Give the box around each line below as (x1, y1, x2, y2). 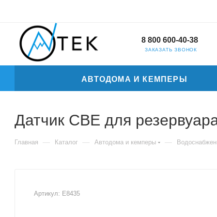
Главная (15, 138, 38, 146)
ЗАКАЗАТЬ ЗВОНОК (145, 47, 197, 53)
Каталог (55, 138, 78, 146)
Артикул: (34, 189, 60, 197)
